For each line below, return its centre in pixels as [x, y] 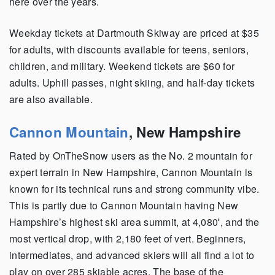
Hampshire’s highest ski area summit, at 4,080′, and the [134, 222]
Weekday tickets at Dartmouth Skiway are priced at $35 [134, 33]
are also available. [52, 99]
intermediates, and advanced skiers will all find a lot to [132, 255]
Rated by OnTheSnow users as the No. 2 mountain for [131, 155]
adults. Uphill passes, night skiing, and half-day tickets [132, 82]
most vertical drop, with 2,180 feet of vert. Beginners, [128, 238]
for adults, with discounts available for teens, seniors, [129, 49]
